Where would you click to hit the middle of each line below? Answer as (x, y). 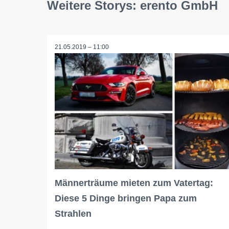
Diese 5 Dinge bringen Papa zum (126, 199)
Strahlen (73, 214)
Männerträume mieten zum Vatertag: (134, 183)
